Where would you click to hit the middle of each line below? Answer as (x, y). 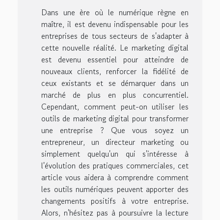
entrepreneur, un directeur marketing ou (115, 142)
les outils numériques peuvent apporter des (115, 189)
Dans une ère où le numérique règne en (115, 13)
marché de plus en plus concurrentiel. (115, 95)
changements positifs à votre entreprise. (115, 201)
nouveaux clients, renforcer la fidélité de (115, 71)
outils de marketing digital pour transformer (115, 119)
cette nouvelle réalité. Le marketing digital (115, 48)
